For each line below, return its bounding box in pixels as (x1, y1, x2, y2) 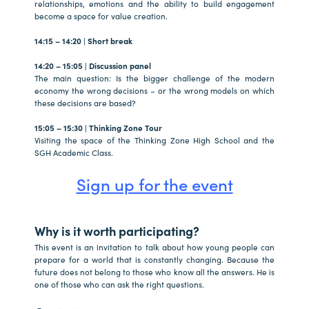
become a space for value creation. (34, 10, 168, 21)
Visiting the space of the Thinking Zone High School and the (34, 134, 275, 146)
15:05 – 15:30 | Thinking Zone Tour (34, 121, 162, 133)
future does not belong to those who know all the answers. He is (34, 266, 275, 277)
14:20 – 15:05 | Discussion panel (34, 59, 151, 71)
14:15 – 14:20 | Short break (34, 34, 132, 46)
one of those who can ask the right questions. (34, 278, 204, 290)
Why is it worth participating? (34, 221, 199, 239)
